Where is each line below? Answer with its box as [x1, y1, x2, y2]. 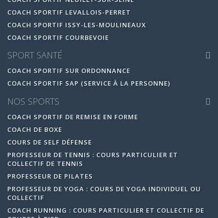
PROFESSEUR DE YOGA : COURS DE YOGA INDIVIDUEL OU [7, 184, 201, 193]
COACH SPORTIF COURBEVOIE [7, 33, 109, 42]
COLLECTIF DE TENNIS [7, 159, 83, 168]
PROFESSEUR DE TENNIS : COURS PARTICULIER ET [7, 150, 178, 159]
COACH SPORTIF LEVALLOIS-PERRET [7, 7, 131, 17]
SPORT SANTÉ [7, 49, 62, 61]
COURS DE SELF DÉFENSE [7, 137, 92, 146]
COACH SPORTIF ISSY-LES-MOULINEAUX [7, 20, 146, 29]
